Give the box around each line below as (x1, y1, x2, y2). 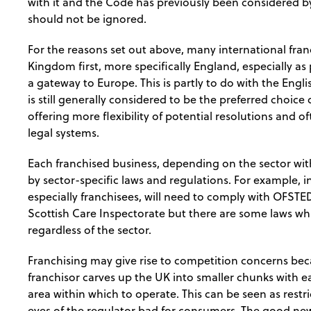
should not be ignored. (28, 11, 146, 27)
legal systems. (28, 125, 99, 141)
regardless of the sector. (28, 222, 151, 238)
